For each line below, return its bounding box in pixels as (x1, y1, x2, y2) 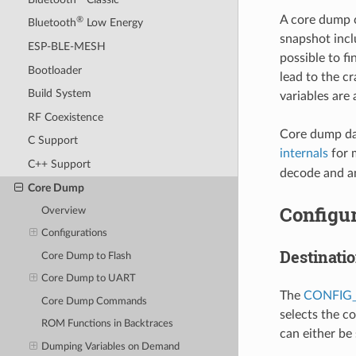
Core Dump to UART (41, 273, 137, 284)
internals (279, 146, 328, 160)
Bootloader (27, 64, 82, 76)
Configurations (41, 228, 108, 239)
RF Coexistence (27, 110, 103, 123)
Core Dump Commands (41, 296, 148, 307)
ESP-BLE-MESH (27, 40, 106, 52)
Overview (41, 205, 87, 216)
